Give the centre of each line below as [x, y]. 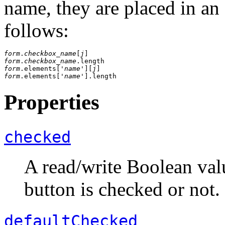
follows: [36, 31]
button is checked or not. [122, 189]
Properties [52, 102]
